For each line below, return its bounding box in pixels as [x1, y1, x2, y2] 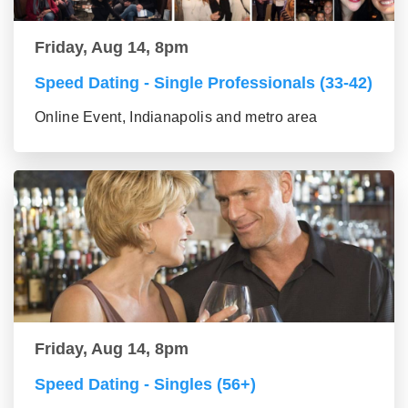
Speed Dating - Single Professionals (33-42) [35, 74, 372, 93]
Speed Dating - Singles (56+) [35, 375, 256, 394]
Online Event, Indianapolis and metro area [35, 109, 318, 126]
